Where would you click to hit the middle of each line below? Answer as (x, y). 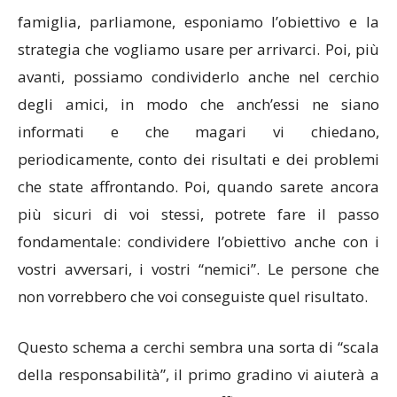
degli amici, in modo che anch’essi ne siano (198, 105)
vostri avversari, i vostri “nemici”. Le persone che (198, 269)
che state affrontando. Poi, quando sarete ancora (198, 187)
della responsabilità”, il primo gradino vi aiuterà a (198, 375)
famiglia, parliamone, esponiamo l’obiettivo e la (198, 22)
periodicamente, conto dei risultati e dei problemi (198, 160)
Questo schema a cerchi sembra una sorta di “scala (198, 347)
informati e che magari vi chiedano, (198, 132)
